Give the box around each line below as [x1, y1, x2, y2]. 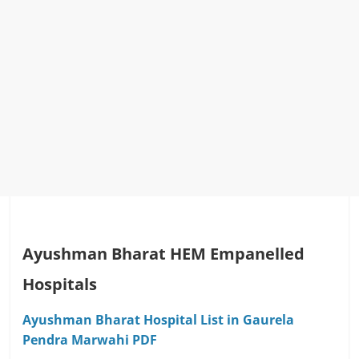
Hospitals [22, 273, 98, 296]
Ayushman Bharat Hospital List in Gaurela [22, 311, 295, 329]
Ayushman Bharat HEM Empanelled [22, 243, 305, 265]
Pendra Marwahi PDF [22, 331, 158, 349]
